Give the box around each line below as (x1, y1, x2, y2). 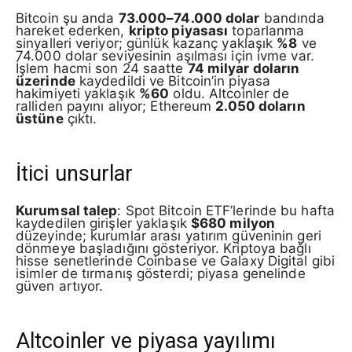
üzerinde (16, 72, 75, 89)
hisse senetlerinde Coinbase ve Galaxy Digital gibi (16, 253, 335, 269)
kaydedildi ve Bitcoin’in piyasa (75, 72, 271, 89)
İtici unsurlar (16, 160, 134, 186)
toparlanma (228, 22, 305, 38)
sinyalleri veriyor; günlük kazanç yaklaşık (16, 35, 277, 51)
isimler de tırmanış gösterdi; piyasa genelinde (16, 266, 306, 282)
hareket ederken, (16, 22, 129, 38)
